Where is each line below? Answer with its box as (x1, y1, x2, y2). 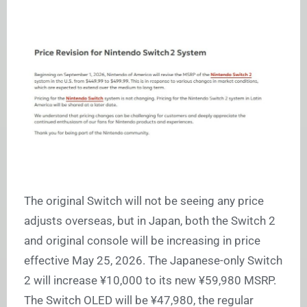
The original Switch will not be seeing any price (24, 194, 264, 208)
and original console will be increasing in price (24, 234, 260, 248)
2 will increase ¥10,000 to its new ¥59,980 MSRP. (24, 273, 276, 288)
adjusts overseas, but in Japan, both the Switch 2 (24, 214, 275, 228)
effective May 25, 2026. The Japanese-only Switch (24, 254, 282, 268)
